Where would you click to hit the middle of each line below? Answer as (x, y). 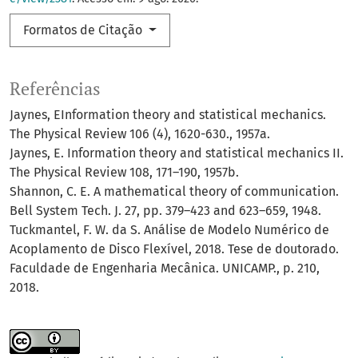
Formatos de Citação (84, 30)
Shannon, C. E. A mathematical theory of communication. (174, 192)
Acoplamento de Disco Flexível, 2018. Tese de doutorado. (174, 249)
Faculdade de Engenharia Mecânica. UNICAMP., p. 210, (165, 268)
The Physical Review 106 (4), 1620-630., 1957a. (140, 134)
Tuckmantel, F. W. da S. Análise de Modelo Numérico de (169, 230)
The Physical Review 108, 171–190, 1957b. (124, 173)
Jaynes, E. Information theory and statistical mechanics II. (177, 153)
